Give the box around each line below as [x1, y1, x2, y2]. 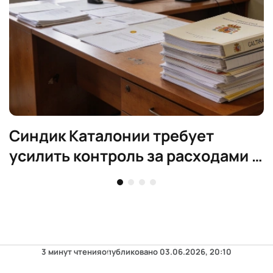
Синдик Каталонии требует [9, 124, 214, 146]
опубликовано [102, 246, 160, 257]
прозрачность [9, 165, 115, 186]
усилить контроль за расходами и [9, 144, 261, 166]
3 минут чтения [41, 246, 102, 257]
